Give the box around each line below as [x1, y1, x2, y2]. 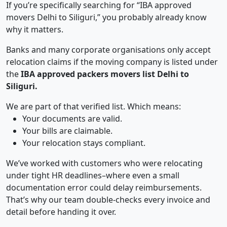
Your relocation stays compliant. [22, 137, 145, 149]
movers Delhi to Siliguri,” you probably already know [6, 12, 207, 23]
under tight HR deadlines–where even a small [6, 170, 179, 181]
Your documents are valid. [22, 113, 122, 125]
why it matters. [6, 24, 63, 35]
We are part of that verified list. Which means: [6, 101, 181, 112]
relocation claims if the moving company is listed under [6, 56, 218, 68]
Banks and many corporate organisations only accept [6, 44, 211, 56]
